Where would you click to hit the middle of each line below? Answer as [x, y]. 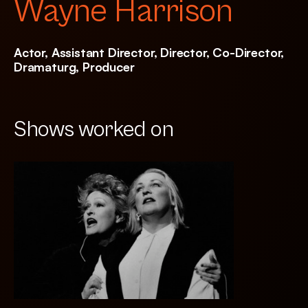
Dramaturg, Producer [74, 67]
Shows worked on [94, 130]
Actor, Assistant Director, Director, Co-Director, [149, 52]
